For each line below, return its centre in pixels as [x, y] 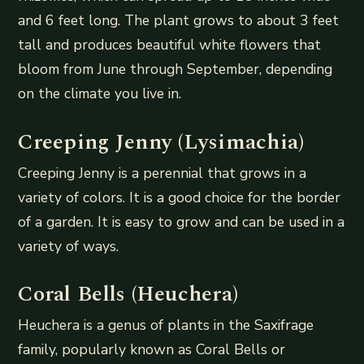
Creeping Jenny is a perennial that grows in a [162, 173]
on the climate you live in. [100, 94]
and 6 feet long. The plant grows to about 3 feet [179, 21]
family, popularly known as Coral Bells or [152, 349]
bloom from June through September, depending [175, 69]
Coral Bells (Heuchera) [128, 294]
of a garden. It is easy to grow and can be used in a [182, 221]
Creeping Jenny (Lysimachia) [161, 142]
